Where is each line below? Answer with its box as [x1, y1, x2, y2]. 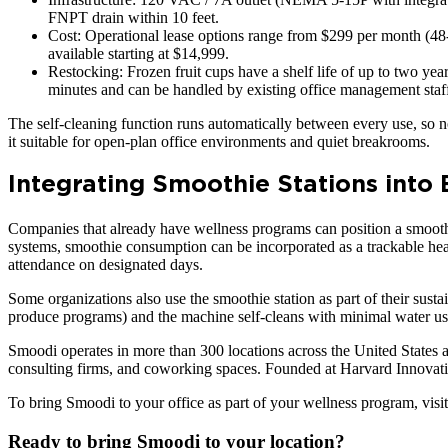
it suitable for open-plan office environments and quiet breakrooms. [8, 133, 430, 151]
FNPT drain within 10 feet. [48, 9, 219, 27]
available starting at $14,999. [48, 45, 229, 63]
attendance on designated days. [8, 256, 203, 274]
